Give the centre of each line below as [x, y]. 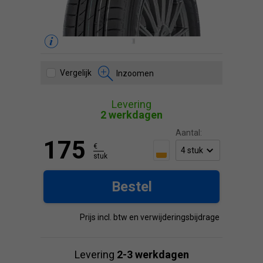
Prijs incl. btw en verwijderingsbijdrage [150, 217]
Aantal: [189, 133]
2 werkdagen [131, 115]
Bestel [131, 187]
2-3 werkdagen [153, 254]
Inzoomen [135, 73]
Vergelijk [76, 73]
